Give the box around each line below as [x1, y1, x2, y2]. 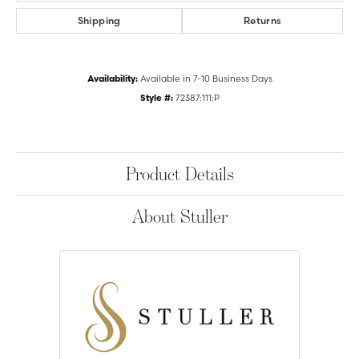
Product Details [125, 163, 234, 185]
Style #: [139, 92, 173, 104]
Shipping [77, 14, 121, 27]
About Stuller [131, 205, 228, 228]
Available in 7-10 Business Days [139, 73, 272, 85]
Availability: [87, 73, 138, 85]
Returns [243, 14, 282, 27]
